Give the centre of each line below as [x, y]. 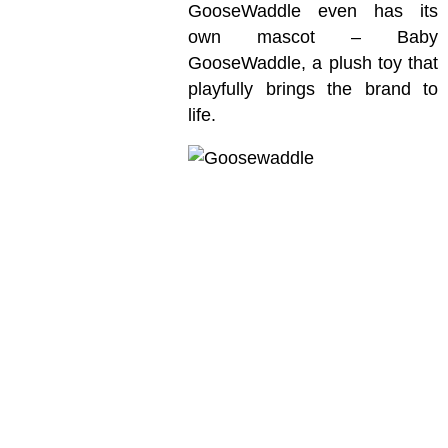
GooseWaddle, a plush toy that [313, 62]
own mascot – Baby [313, 36]
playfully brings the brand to [313, 88]
